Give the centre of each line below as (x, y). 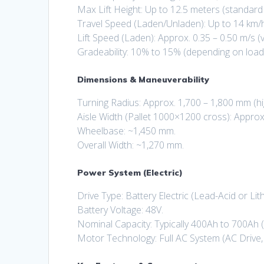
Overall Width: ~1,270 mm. (131, 145)
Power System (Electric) (130, 173)
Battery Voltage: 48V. (121, 210)
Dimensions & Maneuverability (143, 80)
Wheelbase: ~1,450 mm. (127, 131)
